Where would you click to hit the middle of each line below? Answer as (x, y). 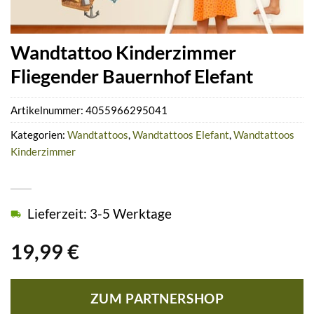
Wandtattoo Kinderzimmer (123, 52)
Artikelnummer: (48, 110)
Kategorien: (39, 135)
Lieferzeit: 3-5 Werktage (100, 213)
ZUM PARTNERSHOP (157, 298)
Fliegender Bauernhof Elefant (132, 76)
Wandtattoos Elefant (181, 135)
